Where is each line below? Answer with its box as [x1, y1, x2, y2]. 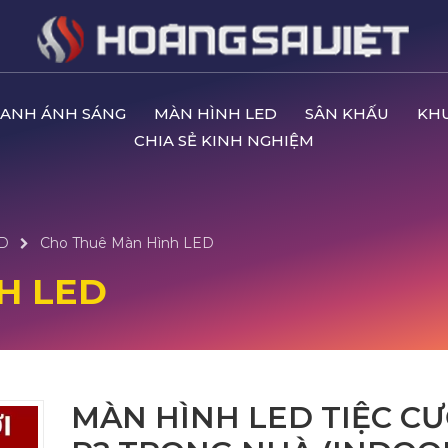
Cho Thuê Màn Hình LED [40, 234, 214, 252]
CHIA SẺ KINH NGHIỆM [134, 131, 314, 150]
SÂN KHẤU [305, 104, 389, 123]
